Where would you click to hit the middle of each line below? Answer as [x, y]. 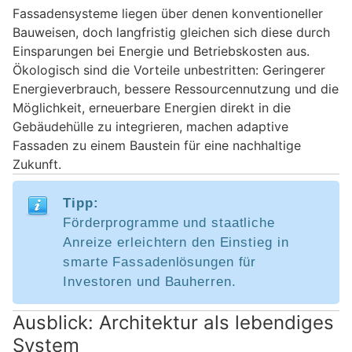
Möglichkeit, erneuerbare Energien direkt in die [152, 108]
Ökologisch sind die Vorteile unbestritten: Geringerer [169, 70]
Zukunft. [37, 165]
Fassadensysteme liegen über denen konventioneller [168, 14]
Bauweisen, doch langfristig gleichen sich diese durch [171, 33]
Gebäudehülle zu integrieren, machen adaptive [150, 127]
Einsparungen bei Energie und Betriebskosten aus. [161, 51]
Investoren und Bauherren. [150, 282]
